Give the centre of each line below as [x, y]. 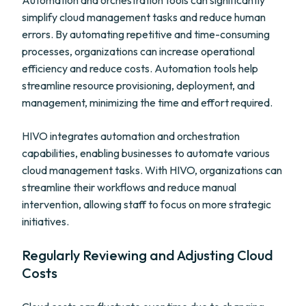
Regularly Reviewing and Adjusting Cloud [148, 255]
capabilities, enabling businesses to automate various [146, 153]
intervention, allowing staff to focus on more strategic [147, 204]
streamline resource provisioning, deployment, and [138, 85]
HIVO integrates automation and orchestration [131, 136]
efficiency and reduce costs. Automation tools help [140, 68]
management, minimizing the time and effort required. [147, 102]
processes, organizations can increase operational [138, 51]
